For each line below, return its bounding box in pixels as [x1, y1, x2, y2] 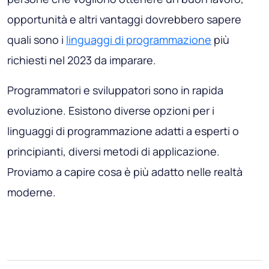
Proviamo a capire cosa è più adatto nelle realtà [7, 165, 243, 180]
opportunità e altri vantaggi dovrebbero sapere [7, 12, 241, 27]
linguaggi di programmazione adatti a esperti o [7, 124, 239, 139]
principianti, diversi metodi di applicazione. [7, 144, 220, 159]
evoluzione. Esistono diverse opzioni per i [7, 103, 214, 118]
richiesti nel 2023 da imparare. [7, 53, 156, 68]
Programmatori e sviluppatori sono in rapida [7, 83, 223, 98]
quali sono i [7, 32, 66, 47]
